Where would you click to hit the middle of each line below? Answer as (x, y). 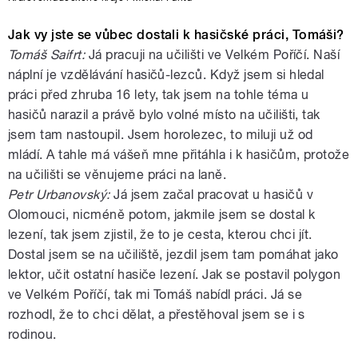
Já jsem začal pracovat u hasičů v (212, 194)
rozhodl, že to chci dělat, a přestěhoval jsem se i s (157, 314)
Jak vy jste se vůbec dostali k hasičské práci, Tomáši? (176, 34)
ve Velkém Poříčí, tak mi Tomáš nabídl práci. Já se (155, 294)
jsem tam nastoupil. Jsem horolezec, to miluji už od (161, 134)
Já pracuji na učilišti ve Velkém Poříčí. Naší (213, 54)
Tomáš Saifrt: (47, 54)
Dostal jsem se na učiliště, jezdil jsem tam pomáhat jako (173, 254)
